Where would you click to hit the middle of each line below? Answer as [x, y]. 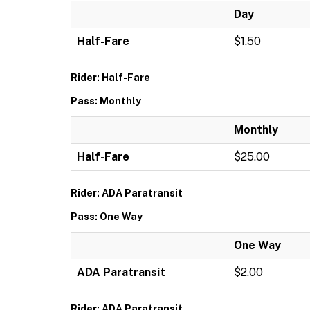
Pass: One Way [107, 217]
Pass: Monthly [106, 101]
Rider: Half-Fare [110, 77]
